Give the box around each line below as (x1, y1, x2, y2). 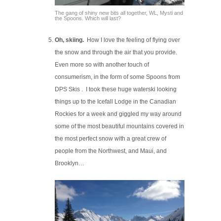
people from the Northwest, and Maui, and (55, 147, 167, 155)
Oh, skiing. (55, 37, 84, 44)
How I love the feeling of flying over (84, 37, 181, 44)
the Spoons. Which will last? (55, 15, 121, 22)
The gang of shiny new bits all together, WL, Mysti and (55, 10, 184, 16)
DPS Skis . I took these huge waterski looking (55, 86, 177, 93)
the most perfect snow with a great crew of (55, 135, 167, 143)
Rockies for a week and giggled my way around (55, 110, 182, 118)
